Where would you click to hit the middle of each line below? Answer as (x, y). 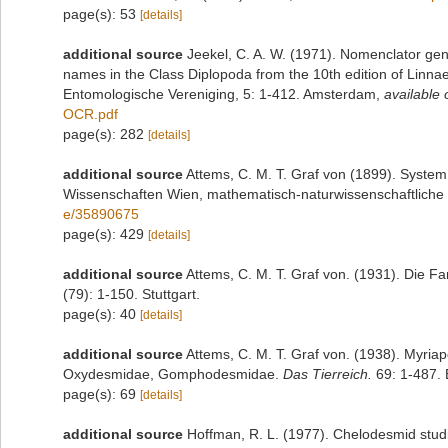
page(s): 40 (101, 314)
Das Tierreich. (327, 374)
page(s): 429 (105, 234)
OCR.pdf (90, 114)
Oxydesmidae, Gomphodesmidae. (173, 374)
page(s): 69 (101, 394)
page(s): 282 (105, 134)
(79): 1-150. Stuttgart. (131, 294)
